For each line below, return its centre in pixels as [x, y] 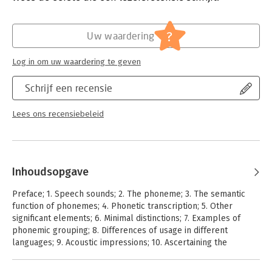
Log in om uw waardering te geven [76, 62]
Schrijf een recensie [69, 88]
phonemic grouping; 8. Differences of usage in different [120, 230]
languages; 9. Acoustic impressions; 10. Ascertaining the [120, 243]
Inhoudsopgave [50, 172]
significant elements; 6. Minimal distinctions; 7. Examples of [126, 218]
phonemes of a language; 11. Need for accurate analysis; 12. [127, 255]
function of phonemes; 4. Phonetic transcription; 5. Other [122, 206]
